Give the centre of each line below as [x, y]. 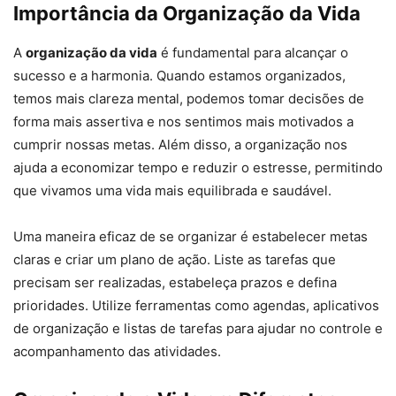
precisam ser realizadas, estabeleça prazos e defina [175, 283]
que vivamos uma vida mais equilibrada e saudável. [172, 191]
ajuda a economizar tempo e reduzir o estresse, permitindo [198, 168]
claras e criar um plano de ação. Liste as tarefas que [175, 260]
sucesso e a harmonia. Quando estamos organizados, [179, 76]
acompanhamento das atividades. [117, 352]
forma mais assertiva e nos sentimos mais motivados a [183, 122]
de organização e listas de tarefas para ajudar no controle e [198, 329]
